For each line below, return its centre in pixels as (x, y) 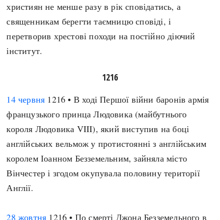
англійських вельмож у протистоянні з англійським (107, 143)
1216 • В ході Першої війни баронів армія (127, 99)
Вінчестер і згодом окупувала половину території (103, 173)
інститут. (25, 51)
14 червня (26, 99)
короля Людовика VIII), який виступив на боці (98, 129)
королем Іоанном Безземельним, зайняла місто (97, 158)
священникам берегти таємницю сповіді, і (89, 21)
